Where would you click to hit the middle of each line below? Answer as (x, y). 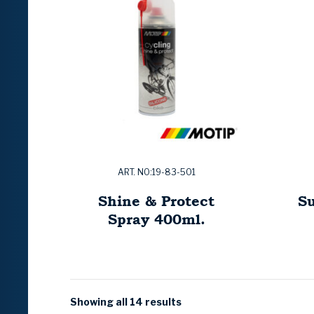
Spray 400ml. (156, 219)
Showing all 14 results (126, 302)
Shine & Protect (156, 201)
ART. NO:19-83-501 (156, 172)
